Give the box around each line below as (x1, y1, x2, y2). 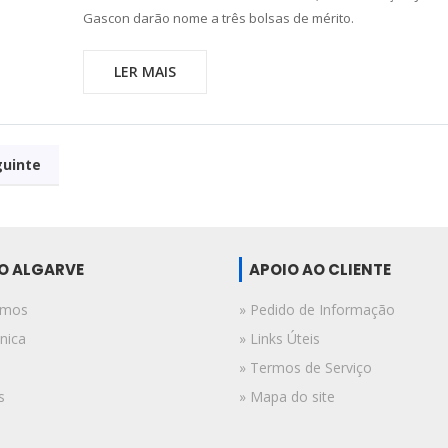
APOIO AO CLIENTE (249, 259, 391, 280)
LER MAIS (113, 62, 176, 81)
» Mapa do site (239, 387, 335, 406)
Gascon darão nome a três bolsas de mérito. (82, 9, 354, 27)
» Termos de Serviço (239, 358, 372, 377)
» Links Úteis (239, 329, 320, 348)
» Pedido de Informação (239, 300, 395, 319)
